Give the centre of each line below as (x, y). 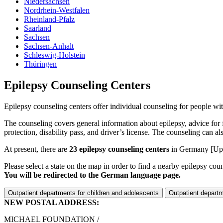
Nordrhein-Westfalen (57, 10)
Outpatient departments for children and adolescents (83, 193)
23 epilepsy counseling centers (119, 149)
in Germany (190, 149)
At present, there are (37, 149)
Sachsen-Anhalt (49, 46)
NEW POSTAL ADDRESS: (52, 202)
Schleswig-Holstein (55, 55)
